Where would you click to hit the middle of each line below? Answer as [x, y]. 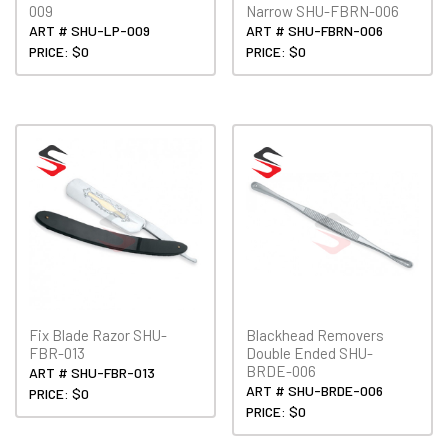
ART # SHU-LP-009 [89, 30]
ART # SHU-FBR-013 [92, 373]
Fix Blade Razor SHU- [98, 335]
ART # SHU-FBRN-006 [315, 30]
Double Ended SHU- [310, 353]
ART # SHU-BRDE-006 [315, 391]
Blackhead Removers [315, 335]
